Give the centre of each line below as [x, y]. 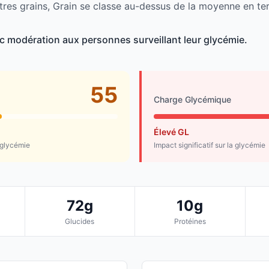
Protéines [190, 222]
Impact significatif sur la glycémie [210, 145]
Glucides [80, 222]
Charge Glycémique [192, 100]
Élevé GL [171, 132]
